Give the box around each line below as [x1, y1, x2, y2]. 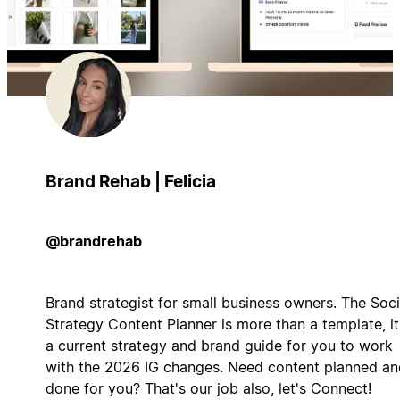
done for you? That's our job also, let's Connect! [45, 379, 371, 397]
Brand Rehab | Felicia [45, 171, 216, 192]
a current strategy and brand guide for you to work [45, 336, 393, 354]
